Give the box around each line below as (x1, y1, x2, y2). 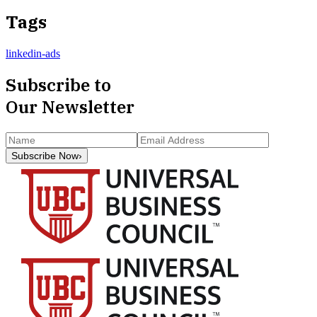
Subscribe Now (11, 149, 79, 161)
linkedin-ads (6, 47, 60, 59)
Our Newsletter (6, 95, 134, 118)
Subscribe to (6, 73, 111, 96)
